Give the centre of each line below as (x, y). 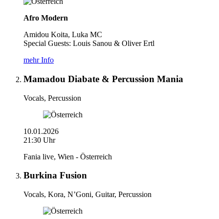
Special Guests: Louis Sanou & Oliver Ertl (89, 44)
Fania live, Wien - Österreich (68, 156)
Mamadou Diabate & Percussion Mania (103, 79)
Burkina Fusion (55, 175)
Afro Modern (46, 18)
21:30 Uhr (39, 140)
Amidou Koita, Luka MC (63, 35)
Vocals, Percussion (52, 98)
